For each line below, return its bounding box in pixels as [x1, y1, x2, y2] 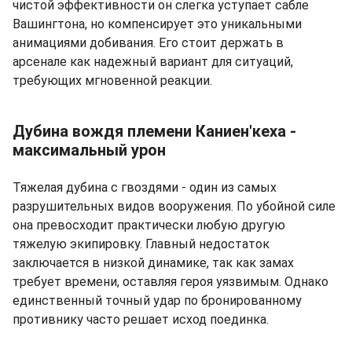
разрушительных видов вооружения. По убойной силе [13, 198, 335, 214]
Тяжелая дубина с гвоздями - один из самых [13, 179, 277, 195]
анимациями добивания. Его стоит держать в [13, 35, 284, 50]
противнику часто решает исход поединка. [13, 311, 269, 327]
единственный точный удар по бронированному [13, 292, 302, 308]
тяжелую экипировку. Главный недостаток [13, 236, 269, 251]
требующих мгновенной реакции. [13, 72, 212, 88]
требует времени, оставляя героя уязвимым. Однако [13, 273, 328, 289]
